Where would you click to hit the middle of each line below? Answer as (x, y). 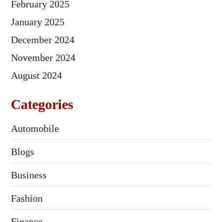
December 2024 (42, 40)
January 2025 (37, 22)
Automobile (35, 129)
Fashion (27, 198)
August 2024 (36, 76)
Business (28, 175)
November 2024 (43, 58)
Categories (42, 105)
